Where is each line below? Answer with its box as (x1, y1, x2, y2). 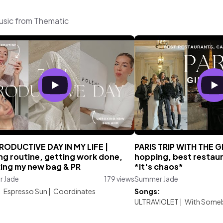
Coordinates (53, 187, 96, 196)
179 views (104, 174, 134, 183)
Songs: (134, 187, 160, 196)
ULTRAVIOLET (134, 197, 179, 206)
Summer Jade (134, 174, 178, 183)
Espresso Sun (3, 187, 47, 196)
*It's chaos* (134, 162, 183, 172)
